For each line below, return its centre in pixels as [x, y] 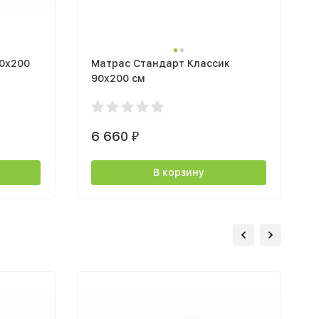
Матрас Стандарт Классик [160, 63]
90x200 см [118, 78]
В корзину [178, 172]
